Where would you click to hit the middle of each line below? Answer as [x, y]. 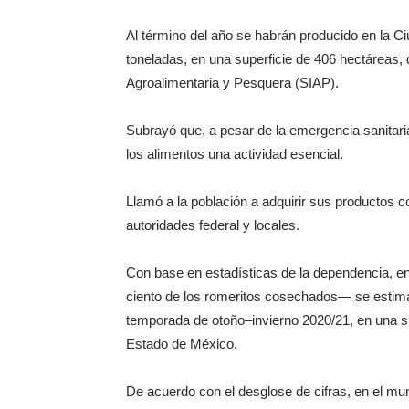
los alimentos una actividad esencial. [235, 154]
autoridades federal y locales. [213, 225]
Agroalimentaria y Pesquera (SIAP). [232, 83]
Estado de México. [182, 344]
